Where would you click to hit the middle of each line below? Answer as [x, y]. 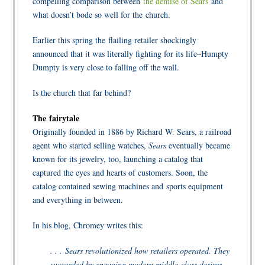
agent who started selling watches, [91, 145]
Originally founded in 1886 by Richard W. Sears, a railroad [132, 131]
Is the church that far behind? [82, 92]
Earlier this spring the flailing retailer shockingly [115, 40]
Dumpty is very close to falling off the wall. [106, 67]
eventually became [198, 145]
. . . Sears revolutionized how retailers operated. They [140, 250]
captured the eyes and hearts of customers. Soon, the [120, 172]
